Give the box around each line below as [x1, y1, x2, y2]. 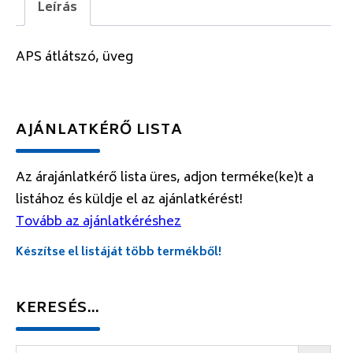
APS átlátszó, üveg [16, 46, 133, 69]
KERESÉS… [16, 295, 100, 321]
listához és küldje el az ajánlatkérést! [16, 188, 243, 211]
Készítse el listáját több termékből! [16, 242, 221, 262]
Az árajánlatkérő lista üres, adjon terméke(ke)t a [16, 166, 314, 189]
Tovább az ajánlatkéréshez [16, 210, 181, 233]
